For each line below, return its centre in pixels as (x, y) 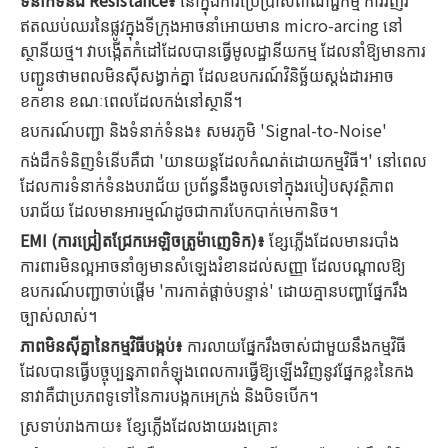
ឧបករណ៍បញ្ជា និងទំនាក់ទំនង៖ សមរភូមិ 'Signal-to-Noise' (203, 130)
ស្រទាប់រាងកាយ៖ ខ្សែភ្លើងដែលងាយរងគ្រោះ (149, 425)
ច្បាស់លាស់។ (58, 315)
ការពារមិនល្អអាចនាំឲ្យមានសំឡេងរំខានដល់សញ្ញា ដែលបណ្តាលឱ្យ (213, 265)
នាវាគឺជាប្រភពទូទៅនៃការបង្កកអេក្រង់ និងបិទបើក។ (169, 395)
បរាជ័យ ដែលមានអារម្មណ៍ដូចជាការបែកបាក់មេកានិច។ (179, 210)
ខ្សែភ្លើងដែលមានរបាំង (334, 240)
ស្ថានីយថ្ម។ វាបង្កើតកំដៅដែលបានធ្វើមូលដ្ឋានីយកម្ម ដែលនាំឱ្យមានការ (223, 50)
